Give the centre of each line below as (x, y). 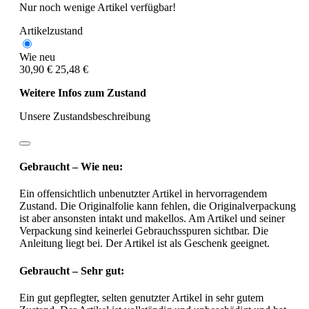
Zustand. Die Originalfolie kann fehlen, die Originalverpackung (158, 206)
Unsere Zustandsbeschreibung (85, 116)
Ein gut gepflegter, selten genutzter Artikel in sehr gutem (141, 297)
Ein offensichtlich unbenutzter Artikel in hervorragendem (143, 194)
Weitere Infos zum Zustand (83, 92)
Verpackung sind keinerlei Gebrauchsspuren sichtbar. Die (144, 231)
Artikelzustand (51, 30)
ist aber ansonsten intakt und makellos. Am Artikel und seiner (152, 219)
